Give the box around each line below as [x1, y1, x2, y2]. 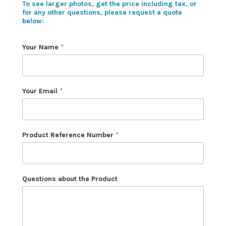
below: [22, 16, 44, 25]
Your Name [22, 42, 61, 51]
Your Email [22, 86, 60, 95]
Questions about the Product [22, 174, 118, 183]
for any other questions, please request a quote [22, 8, 182, 17]
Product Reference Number [22, 130, 116, 139]
